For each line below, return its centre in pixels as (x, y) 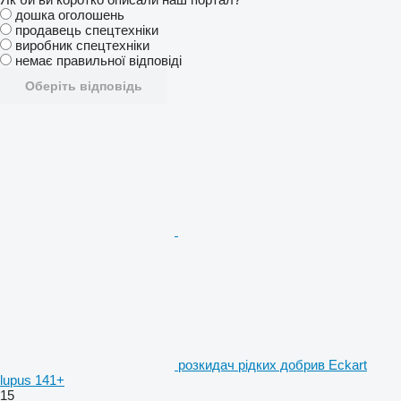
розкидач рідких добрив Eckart (273, 364)
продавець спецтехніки (87, 30)
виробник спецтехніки (82, 45)
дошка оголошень (70, 14)
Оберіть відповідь (84, 85)
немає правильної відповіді (98, 60)
